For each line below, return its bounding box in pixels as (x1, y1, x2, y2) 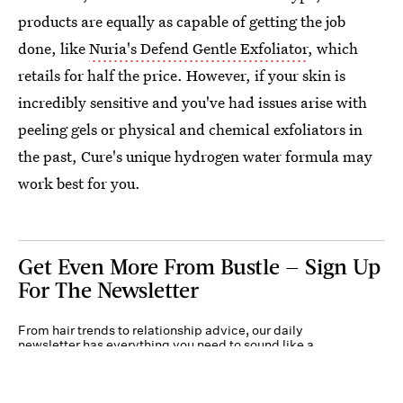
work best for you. (18, 173, 140, 194)
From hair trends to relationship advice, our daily (18, 322, 303, 339)
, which (308, 38, 358, 59)
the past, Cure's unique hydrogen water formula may (18, 146, 372, 167)
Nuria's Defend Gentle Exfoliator (89, 38, 308, 59)
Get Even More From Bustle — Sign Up (18, 253, 381, 280)
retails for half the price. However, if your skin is (18, 65, 345, 86)
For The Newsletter (18, 276, 199, 303)
